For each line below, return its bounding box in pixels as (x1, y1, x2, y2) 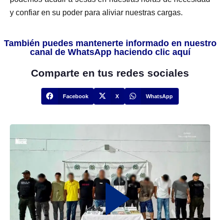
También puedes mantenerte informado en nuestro (3, 38, 217, 49)
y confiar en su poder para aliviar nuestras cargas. (10, 8, 183, 17)
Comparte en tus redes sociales (31, 67, 189, 79)
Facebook (63, 93, 89, 99)
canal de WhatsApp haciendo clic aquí (29, 47, 191, 57)
